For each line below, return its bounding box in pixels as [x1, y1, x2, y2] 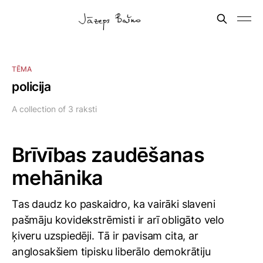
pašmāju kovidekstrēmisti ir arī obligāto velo [12, 214, 224, 226]
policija [12, 79, 51, 94]
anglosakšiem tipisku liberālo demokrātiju [12, 245, 211, 258]
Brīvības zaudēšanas [12, 143, 205, 167]
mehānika [12, 166, 103, 190]
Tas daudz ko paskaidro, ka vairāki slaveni [12, 198, 215, 210]
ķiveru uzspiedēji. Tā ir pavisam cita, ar [12, 230, 198, 242]
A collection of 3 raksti [12, 104, 97, 114]
